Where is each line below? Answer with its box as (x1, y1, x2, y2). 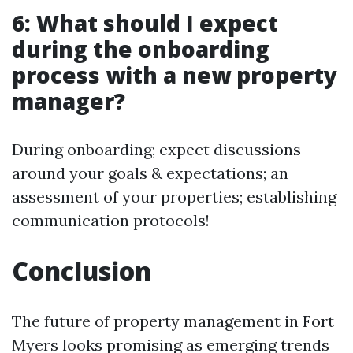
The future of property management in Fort (12, 311, 334, 331)
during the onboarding (12, 34, 269, 64)
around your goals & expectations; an (12, 163, 288, 183)
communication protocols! (12, 210, 210, 230)
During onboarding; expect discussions (12, 139, 301, 159)
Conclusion (12, 254, 151, 288)
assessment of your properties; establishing (12, 187, 336, 206)
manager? (12, 86, 125, 116)
